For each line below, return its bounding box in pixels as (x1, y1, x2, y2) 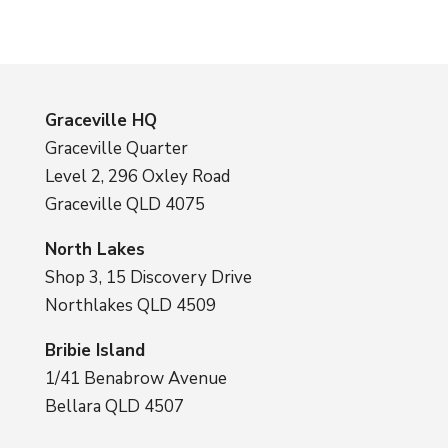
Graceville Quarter (44, 137, 188, 161)
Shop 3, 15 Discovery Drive (44, 266, 252, 290)
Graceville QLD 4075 (44, 193, 205, 217)
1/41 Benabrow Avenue (44, 367, 227, 391)
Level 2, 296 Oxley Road (44, 165, 230, 189)
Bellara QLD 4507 (44, 395, 184, 419)
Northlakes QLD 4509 (44, 294, 216, 318)
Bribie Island (44, 339, 145, 363)
